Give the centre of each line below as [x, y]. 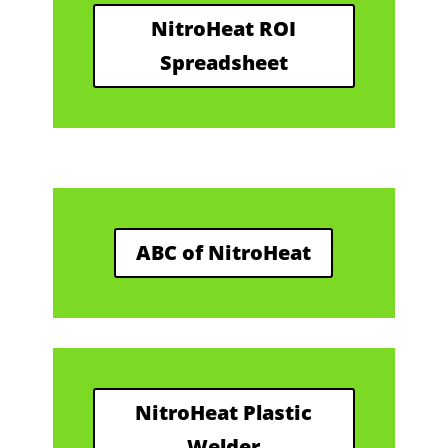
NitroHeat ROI [224, 28]
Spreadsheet [223, 62]
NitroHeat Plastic [224, 412]
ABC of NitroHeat [224, 252]
